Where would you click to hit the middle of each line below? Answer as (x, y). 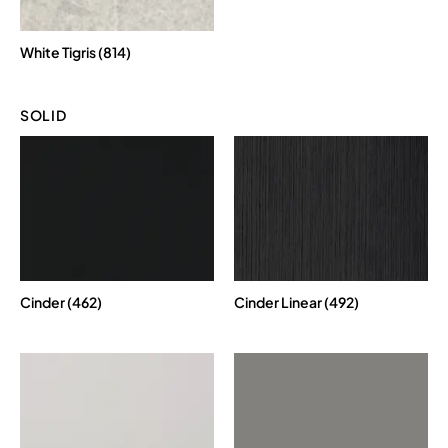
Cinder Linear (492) (296, 302)
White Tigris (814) (75, 51)
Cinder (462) (61, 302)
